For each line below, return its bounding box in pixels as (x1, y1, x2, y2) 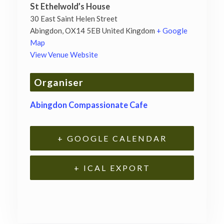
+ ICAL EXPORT (73, 163, 150, 173)
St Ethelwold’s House (30, 1, 110, 12)
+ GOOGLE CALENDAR (57, 133, 167, 143)
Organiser (34, 76, 83, 88)
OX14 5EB (65, 26, 100, 35)
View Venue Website (30, 50, 98, 59)
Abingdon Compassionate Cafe (30, 100, 147, 110)
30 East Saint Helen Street (30, 14, 117, 23)
